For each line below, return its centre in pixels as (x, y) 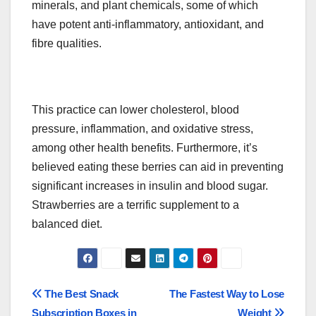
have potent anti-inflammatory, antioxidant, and (148, 24)
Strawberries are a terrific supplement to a (135, 205)
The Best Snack (80, 294)
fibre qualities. (67, 43)
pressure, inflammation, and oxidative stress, (142, 128)
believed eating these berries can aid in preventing (158, 166)
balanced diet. (67, 224)
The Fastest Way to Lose (227, 294)
